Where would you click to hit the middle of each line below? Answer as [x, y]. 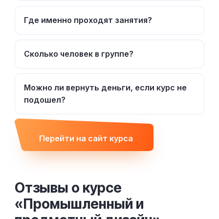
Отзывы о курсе [68, 188]
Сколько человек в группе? [79, 54]
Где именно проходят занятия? [88, 20]
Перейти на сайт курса [86, 138]
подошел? [45, 100]
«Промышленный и [79, 204]
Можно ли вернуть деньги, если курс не [105, 88]
